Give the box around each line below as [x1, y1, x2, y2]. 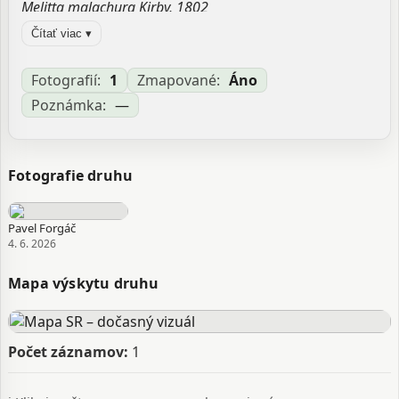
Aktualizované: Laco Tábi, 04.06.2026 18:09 [21, 61, 291, 81]
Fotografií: [31, 70, 101, 90]
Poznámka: [31, 95, 106, 115]
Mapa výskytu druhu [8, 273, 159, 293]
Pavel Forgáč [8, 220, 76, 236]
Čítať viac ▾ [31, 27, 92, 40]
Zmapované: [137, 70, 220, 90]
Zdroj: [21, 26, 62, 45]
